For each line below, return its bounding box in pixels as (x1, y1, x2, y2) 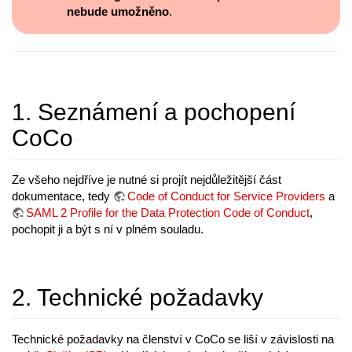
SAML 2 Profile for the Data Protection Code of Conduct (26, 206, 310, 220)
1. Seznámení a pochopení (12, 99, 295, 126)
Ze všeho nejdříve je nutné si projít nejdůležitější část (12, 173, 281, 187)
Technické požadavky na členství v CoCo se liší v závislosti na (12, 332, 334, 346)
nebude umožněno (67, 5, 169, 19)
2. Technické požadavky (12, 284, 263, 311)
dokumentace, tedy (12, 189, 113, 203)
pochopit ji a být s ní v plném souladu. (12, 222, 203, 236)
